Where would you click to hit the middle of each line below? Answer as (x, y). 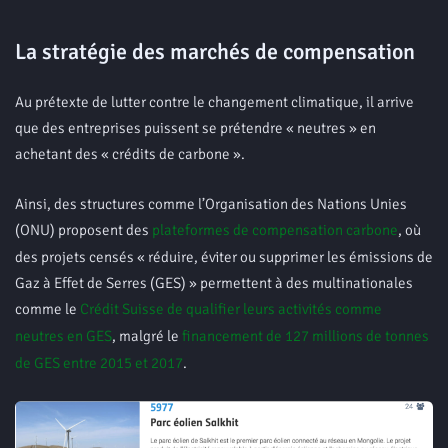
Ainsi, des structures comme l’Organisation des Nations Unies (211, 204)
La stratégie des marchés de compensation (215, 51)
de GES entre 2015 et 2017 (99, 363)
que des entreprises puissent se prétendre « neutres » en (195, 128)
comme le (47, 309)
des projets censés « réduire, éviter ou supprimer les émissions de (224, 257)
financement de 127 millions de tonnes (305, 336)
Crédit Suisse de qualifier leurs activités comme (231, 309)
